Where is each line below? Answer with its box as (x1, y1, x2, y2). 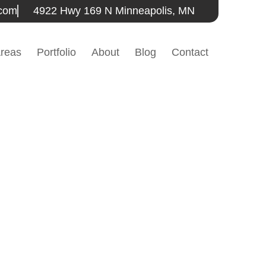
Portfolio (36, 46, 76, 58)
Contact (171, 46, 208, 58)
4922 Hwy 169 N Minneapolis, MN (33, 5, 195, 17)
